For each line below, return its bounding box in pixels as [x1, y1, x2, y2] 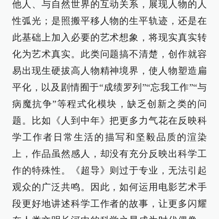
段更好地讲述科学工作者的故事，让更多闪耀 [12, 198, 207, 209]
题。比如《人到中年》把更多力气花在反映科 [12, 115, 207, 126]
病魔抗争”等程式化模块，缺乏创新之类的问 [12, 99, 207, 109]
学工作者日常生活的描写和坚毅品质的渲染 [12, 132, 207, 142]
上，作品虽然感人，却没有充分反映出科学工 [12, 149, 207, 159]
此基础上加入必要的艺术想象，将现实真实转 [12, 32, 207, 43]
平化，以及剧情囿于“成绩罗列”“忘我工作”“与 [12, 82, 207, 92]
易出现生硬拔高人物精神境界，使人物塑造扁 [12, 66, 207, 76]
